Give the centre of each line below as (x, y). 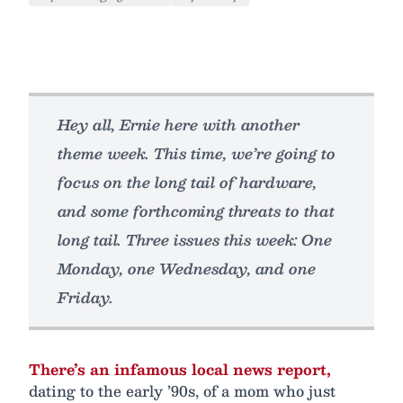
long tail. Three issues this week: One (195, 240)
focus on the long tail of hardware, (187, 182)
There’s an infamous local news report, (180, 369)
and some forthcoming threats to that (196, 211)
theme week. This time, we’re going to (197, 153)
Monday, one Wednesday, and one (187, 269)
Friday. (85, 297)
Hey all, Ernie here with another (179, 125)
